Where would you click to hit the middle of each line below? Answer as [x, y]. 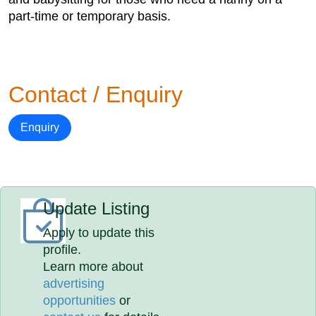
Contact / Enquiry [96, 95]
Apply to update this [99, 233]
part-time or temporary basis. [90, 16]
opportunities [80, 300]
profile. [62, 250]
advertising [74, 284]
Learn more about [93, 267]
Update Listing [97, 208]
